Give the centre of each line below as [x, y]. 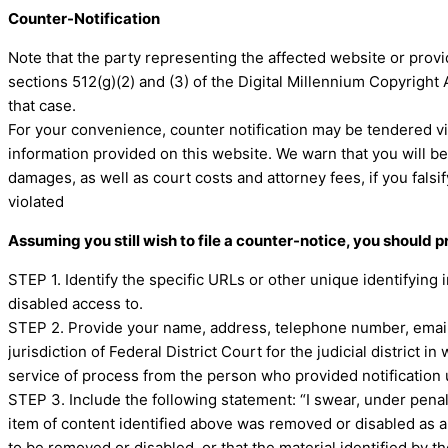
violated [36, 202]
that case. [42, 106]
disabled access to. [75, 304]
